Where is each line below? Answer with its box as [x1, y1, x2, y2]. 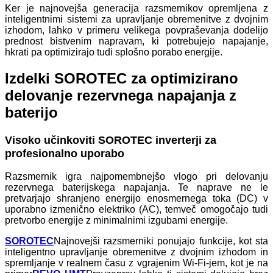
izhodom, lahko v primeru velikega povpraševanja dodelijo [5, 24, 268, 35]
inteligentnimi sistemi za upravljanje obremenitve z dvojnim [5, 13, 268, 24]
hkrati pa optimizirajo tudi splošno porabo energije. [5, 46, 222, 57]
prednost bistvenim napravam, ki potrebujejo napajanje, [5, 35, 268, 46]
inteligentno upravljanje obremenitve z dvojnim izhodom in [5, 247, 268, 258]
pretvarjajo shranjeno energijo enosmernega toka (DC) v [5, 193, 268, 204]
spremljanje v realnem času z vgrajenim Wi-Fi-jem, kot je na [5, 258, 268, 269]
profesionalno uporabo [5, 147, 124, 160]
